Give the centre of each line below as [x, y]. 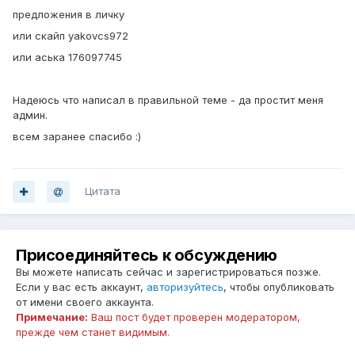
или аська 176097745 [67, 57]
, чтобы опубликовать [279, 287]
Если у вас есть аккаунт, [81, 287]
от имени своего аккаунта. [85, 302]
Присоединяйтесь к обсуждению [147, 256]
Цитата [103, 191]
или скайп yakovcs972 [71, 36]
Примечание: [52, 317]
